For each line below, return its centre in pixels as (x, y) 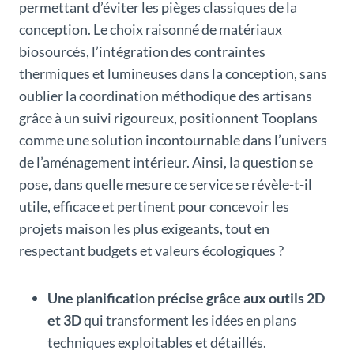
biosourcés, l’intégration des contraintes (142, 51)
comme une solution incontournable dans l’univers (173, 139)
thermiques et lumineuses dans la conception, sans (173, 73)
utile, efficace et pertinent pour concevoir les (154, 206)
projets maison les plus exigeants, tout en (144, 228)
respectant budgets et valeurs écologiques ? (151, 250)
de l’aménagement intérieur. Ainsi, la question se (166, 162)
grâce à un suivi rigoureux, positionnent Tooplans (168, 117)
